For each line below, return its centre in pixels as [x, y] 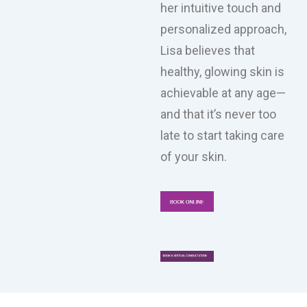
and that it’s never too [218, 114]
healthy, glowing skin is [222, 72]
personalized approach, [223, 29]
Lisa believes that [208, 51]
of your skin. [194, 157]
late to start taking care [222, 136]
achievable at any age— [223, 93]
